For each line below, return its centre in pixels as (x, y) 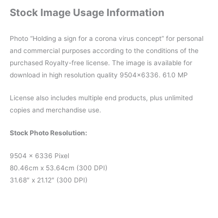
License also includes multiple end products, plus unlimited (101, 98)
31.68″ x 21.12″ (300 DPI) (49, 180)
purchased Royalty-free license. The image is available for (101, 63)
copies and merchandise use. (55, 110)
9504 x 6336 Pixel (39, 155)
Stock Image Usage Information (87, 13)
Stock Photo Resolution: (48, 133)
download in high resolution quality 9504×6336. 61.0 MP (99, 75)
